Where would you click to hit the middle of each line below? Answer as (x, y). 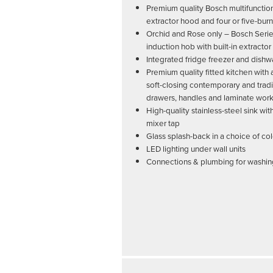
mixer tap (163, 123)
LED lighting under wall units (196, 149)
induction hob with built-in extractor (209, 46)
